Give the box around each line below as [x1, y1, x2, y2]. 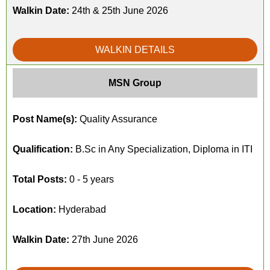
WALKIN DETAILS [95, 45, 175, 55]
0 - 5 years [67, 174, 114, 184]
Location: [13, 204, 56, 215]
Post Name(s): [13, 114, 77, 124]
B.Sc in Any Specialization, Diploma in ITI [73, 144, 253, 154]
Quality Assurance [77, 114, 157, 124]
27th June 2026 [69, 234, 138, 245]
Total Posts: [13, 174, 67, 184]
